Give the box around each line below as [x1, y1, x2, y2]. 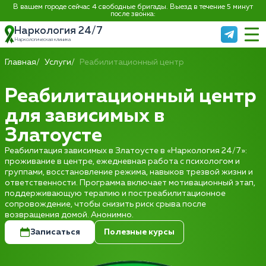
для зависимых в [5, 106, 164, 126]
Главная [5, 58, 36, 66]
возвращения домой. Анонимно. [5, 211, 134, 219]
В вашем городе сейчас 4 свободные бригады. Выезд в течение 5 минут [13, 4, 253, 11]
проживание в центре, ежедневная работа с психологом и [5, 157, 240, 166]
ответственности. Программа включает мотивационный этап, [5, 179, 255, 187]
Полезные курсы [104, 228, 175, 236]
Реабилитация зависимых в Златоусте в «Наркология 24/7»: [5, 147, 247, 155]
